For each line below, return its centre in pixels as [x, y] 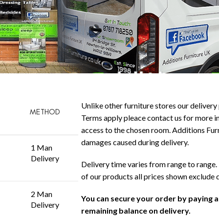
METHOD [45, 111]
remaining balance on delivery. [136, 210]
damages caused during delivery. [135, 142]
